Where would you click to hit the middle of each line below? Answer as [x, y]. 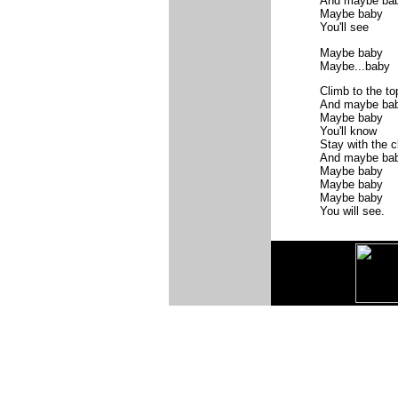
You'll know [348, 131]
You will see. [352, 211]
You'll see [344, 28]
